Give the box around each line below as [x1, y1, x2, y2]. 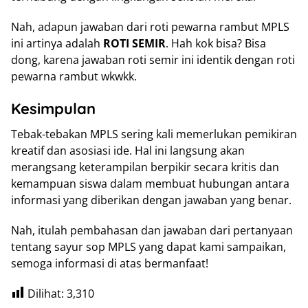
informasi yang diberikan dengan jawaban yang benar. [11, 192, 291, 208]
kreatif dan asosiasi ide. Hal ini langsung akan [11, 142, 245, 158]
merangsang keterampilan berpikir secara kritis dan [11, 159, 279, 175]
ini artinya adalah [11, 35, 103, 51]
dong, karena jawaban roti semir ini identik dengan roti [11, 52, 295, 67]
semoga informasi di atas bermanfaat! [11, 255, 208, 271]
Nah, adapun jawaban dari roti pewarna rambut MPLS [11, 19, 289, 34]
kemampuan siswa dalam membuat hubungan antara [11, 175, 289, 191]
